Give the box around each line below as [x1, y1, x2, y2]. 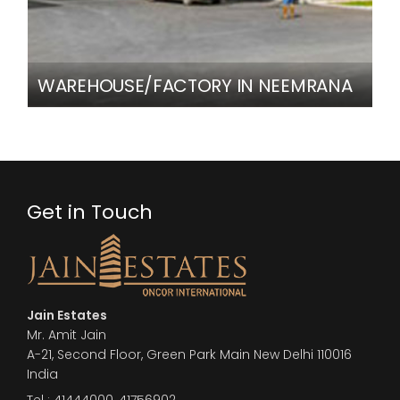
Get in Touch [27, 197, 153, 226]
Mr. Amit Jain [27, 325, 106, 344]
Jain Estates [27, 305, 107, 324]
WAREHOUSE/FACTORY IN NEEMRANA [37, 72, 353, 98]
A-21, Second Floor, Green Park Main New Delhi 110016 [27, 345, 352, 363]
